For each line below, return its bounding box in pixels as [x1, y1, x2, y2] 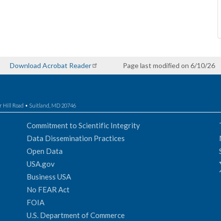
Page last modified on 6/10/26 [123, 61, 215, 70]
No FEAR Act [27, 184, 70, 194]
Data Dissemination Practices [27, 133, 125, 143]
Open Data [27, 146, 63, 155]
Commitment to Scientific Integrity [27, 120, 140, 130]
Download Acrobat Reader [10, 61, 91, 70]
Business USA [27, 172, 71, 181]
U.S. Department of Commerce [27, 210, 125, 220]
